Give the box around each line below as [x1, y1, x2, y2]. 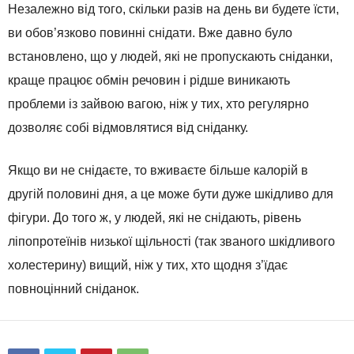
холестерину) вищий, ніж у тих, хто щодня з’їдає [8, 258, 288, 273]
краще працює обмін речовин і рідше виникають [8, 73, 290, 88]
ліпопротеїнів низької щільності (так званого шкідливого [8, 235, 335, 249]
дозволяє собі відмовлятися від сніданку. [8, 121, 248, 135]
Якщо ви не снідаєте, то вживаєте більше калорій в [8, 164, 308, 178]
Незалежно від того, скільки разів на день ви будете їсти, [8, 2, 339, 17]
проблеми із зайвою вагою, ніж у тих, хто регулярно [8, 97, 309, 111]
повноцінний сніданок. [8, 282, 139, 296]
